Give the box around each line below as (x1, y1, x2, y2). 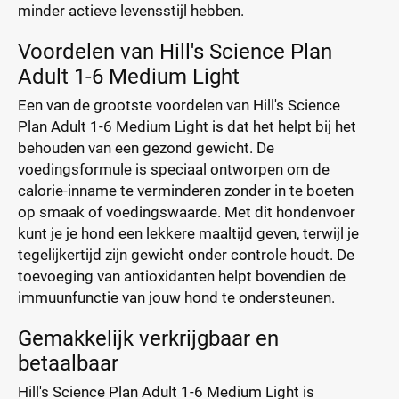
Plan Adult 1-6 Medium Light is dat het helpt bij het (18, 118, 356, 135)
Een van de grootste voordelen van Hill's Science (18, 96, 340, 114)
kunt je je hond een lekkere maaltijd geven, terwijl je (18, 224, 359, 242)
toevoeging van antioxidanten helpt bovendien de (18, 267, 346, 285)
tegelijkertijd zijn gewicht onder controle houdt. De (18, 246, 354, 264)
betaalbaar (18, 351, 118, 376)
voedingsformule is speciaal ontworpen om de (18, 160, 330, 178)
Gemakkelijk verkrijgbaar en (18, 326, 279, 351)
